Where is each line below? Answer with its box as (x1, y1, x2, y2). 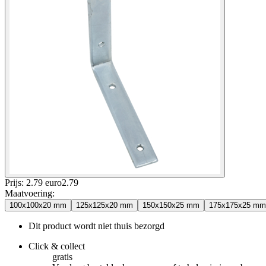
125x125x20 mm (76, 200, 133, 210)
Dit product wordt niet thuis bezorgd (28, 220, 164, 231)
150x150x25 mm (142, 200, 199, 210)
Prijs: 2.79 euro (5, 177, 62, 188)
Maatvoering (5, 188, 52, 198)
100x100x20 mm (9, 200, 66, 210)
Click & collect (28, 240, 85, 251)
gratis (52, 251, 72, 262)
